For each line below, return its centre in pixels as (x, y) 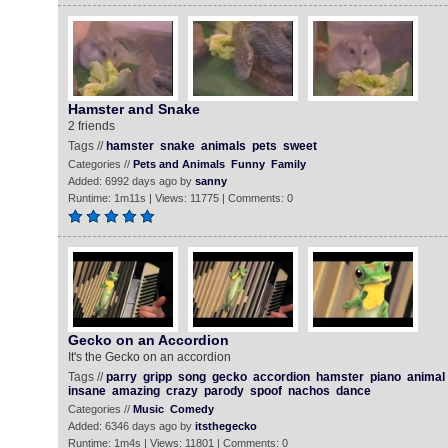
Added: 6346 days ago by (131, 426)
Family (288, 164)
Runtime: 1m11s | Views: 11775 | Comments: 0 (180, 198)
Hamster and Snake (133, 109)
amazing (135, 391)
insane (86, 391)
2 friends (91, 126)
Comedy (191, 409)
